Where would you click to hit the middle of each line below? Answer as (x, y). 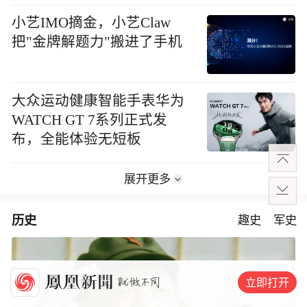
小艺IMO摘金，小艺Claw (91, 23)
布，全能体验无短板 (77, 139)
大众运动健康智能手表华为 (98, 100)
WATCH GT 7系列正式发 (90, 120)
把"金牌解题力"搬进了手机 (97, 42)
